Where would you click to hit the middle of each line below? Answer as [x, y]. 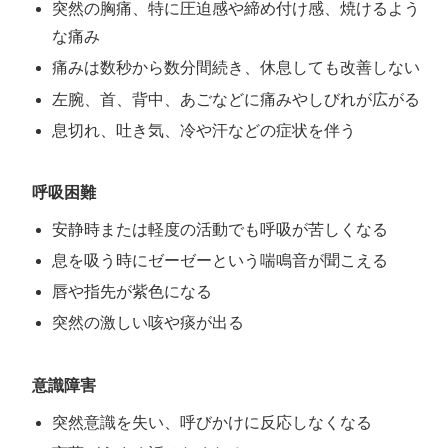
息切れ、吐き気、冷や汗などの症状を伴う [203, 130]
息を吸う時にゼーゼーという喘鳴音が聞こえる [219, 261]
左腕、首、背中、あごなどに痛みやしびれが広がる [235, 99]
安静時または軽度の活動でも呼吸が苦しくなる [219, 229]
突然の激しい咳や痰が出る [147, 323]
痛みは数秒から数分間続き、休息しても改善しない [235, 68]
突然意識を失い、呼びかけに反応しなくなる [211, 422]
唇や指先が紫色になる [131, 292]
